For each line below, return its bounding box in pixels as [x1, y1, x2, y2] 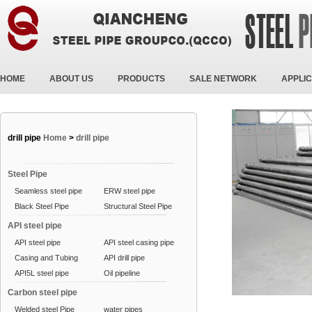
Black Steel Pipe [15, 202, 69, 210]
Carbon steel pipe [8, 288, 77, 297]
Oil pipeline [104, 269, 140, 277]
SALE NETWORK [189, 74, 257, 84]
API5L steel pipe [15, 269, 69, 277]
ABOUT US [49, 74, 93, 84]
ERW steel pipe [104, 187, 155, 195]
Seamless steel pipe [15, 187, 82, 195]
